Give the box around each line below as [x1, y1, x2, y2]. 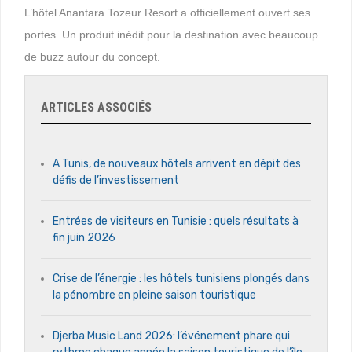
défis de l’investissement [53, 174, 179, 187]
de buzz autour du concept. [24, 50, 160, 63]
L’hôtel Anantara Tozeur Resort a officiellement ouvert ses [24, 6, 310, 19]
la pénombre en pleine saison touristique [53, 288, 256, 302]
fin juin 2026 [53, 231, 115, 244]
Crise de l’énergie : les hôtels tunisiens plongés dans [53, 272, 310, 285]
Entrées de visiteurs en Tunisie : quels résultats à [53, 214, 299, 228]
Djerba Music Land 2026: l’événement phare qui [53, 329, 290, 343]
